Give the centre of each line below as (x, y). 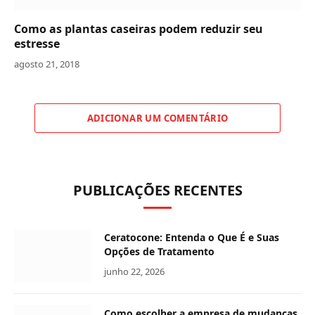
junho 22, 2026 (134, 272)
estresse (37, 44)
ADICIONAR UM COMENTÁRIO (157, 118)
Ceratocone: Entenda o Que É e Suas (192, 238)
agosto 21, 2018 (47, 64)
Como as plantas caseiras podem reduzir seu (139, 29)
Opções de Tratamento (159, 252)
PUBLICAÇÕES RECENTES (157, 191)
